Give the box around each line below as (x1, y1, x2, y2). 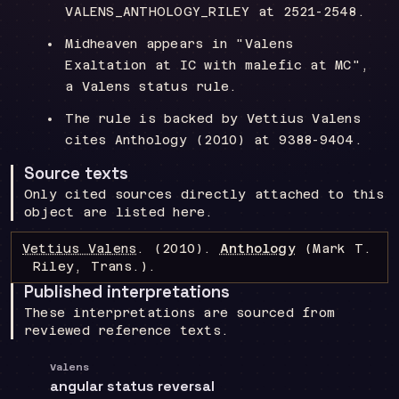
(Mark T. (295, 241, 372, 256)
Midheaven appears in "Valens (65, 37, 293, 51)
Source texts (24, 163, 128, 183)
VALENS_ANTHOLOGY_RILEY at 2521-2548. (65, 4, 365, 19)
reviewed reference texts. (24, 323, 230, 338)
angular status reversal (50, 376, 216, 395)
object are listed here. (24, 205, 214, 219)
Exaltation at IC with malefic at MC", (65, 58, 370, 72)
